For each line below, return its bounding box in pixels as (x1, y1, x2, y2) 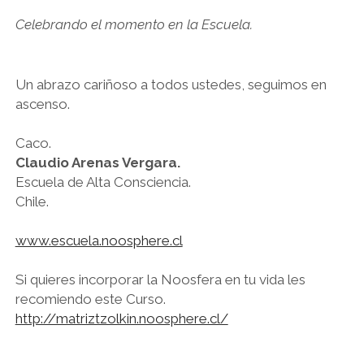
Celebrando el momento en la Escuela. (15, 16, 253, 32)
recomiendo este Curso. (15, 290, 166, 307)
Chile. (15, 193, 49, 210)
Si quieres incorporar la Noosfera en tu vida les (15, 271, 305, 288)
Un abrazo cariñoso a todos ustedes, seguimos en (15, 76, 327, 93)
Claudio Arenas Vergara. (15, 154, 180, 171)
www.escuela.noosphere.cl (15, 232, 183, 249)
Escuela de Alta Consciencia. (15, 173, 191, 190)
